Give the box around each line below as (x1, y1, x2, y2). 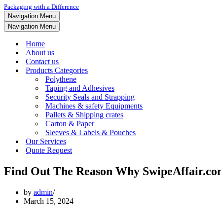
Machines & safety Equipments (45, 102, 143, 110)
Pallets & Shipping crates (45, 110, 123, 119)
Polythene (45, 75, 76, 83)
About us (26, 48, 54, 57)
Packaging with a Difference (4, 3, 79, 10)
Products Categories (26, 66, 88, 74)
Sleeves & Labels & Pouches (45, 128, 136, 137)
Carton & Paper (45, 119, 94, 128)
